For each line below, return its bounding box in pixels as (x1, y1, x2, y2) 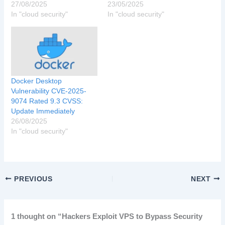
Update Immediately (11, 106, 75, 115)
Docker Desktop (11, 76, 62, 85)
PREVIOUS (12, 175, 53, 183)
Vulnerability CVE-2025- (11, 86, 87, 95)
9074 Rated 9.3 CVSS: (11, 96, 83, 105)
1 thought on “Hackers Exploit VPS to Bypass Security (11, 212, 203, 220)
